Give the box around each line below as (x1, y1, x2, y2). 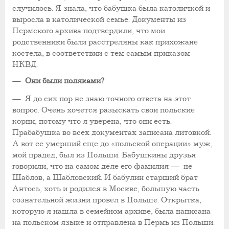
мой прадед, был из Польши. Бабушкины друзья (12, 150, 196, 160)
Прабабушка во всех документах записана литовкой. (12, 127, 211, 138)
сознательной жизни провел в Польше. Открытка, (12, 195, 201, 205)
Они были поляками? (25, 76, 105, 86)
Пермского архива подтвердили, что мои (12, 26, 165, 36)
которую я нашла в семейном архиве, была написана (12, 206, 211, 216)
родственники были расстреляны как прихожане (12, 37, 198, 48)
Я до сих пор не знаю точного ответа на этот (25, 94, 191, 104)
